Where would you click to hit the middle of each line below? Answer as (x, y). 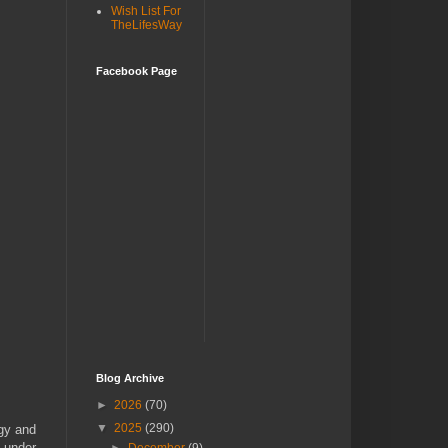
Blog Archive (130, 378)
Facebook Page (136, 71)
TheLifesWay (146, 25)
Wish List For (146, 11)
